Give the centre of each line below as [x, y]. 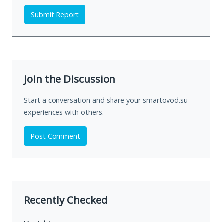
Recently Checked [66, 200]
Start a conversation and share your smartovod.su [106, 100]
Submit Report [55, 15]
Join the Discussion [70, 79]
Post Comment [55, 136]
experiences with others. [64, 112]
